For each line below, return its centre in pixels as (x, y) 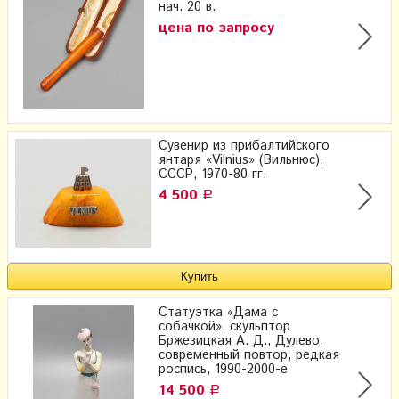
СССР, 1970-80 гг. (212, 175)
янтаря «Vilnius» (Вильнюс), (241, 161)
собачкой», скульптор (224, 326)
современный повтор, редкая (249, 355)
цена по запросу (216, 28)
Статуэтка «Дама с (218, 312)
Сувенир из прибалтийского (244, 147)
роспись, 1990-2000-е (223, 369)
